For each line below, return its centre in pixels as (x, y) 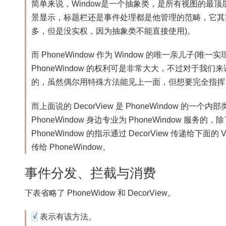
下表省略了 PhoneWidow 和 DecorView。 (100, 193)
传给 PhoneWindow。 (71, 147)
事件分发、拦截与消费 (91, 173)
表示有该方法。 (67, 217)
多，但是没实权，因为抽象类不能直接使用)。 (114, 31)
